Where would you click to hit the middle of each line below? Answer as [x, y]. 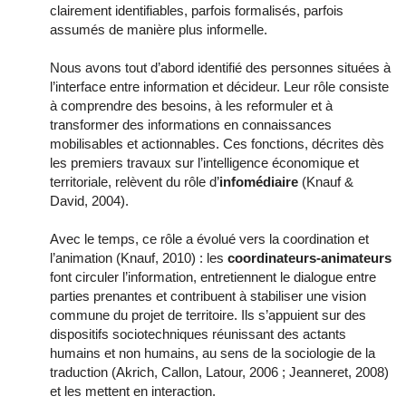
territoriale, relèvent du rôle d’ [135, 181]
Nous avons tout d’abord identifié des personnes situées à [220, 67]
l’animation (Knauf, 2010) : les [139, 257]
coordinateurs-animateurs [309, 257]
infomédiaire [259, 181]
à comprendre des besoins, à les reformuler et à [191, 105]
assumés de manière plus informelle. [159, 29]
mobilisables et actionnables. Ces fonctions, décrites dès [217, 143]
